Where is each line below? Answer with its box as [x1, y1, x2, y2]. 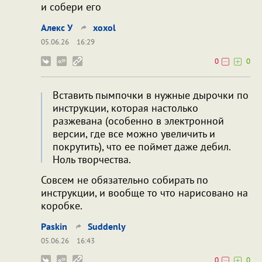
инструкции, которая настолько [53, 101, 198, 115]
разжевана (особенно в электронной [53, 113, 224, 127]
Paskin [41, 220, 67, 232]
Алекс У [41, 21, 73, 33]
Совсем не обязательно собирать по [41, 173, 208, 187]
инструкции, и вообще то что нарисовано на [41, 185, 248, 199]
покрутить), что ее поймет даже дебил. [53, 139, 230, 153]
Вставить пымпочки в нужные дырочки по [53, 88, 249, 102]
